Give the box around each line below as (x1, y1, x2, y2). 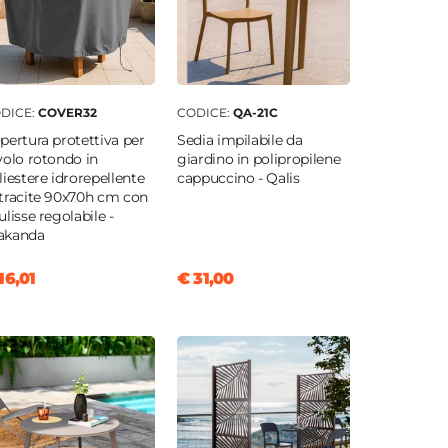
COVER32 (37, 105, 97, 121)
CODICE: (176, 105, 233, 121)
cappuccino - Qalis (176, 169, 300, 188)
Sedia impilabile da (176, 131, 303, 150)
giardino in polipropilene (176, 150, 341, 169)
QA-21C (232, 105, 278, 121)
